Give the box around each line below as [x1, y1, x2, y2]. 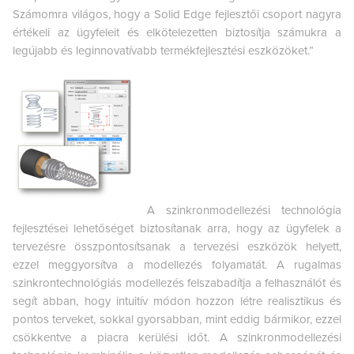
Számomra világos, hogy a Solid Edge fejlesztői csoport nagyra [13, 6, 341, 21]
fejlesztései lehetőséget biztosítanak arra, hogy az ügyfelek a [13, 220, 341, 235]
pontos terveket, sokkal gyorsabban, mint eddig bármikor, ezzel [13, 311, 341, 326]
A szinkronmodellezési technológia [147, 202, 341, 217]
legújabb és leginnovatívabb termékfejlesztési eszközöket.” [13, 43, 314, 58]
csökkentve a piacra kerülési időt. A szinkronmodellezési [13, 330, 341, 345]
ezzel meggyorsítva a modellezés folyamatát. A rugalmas [13, 257, 341, 272]
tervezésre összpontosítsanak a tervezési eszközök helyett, [13, 239, 341, 254]
